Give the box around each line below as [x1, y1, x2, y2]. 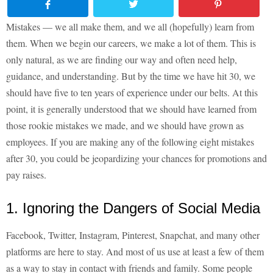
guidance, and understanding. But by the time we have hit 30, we [6, 69, 255, 83]
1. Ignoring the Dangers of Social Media [6, 200, 260, 217]
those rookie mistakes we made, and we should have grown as [6, 119, 244, 132]
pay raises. [6, 168, 46, 182]
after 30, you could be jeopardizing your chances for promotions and [6, 152, 267, 165]
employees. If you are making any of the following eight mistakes [6, 135, 254, 149]
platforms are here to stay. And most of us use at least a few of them [6, 245, 264, 258]
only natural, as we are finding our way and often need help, [6, 53, 237, 66]
